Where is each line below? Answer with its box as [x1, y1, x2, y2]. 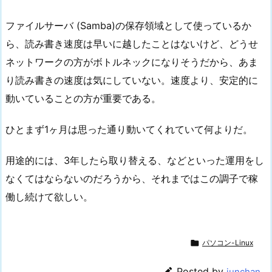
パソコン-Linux [202, 238, 253, 248]
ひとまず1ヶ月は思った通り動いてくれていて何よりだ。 [5, 123, 253, 135]
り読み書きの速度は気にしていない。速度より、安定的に [5, 73, 258, 86]
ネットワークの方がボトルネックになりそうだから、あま [5, 55, 258, 68]
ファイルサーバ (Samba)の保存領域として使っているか [5, 19, 251, 32]
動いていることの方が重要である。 [5, 92, 161, 104]
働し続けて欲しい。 [5, 190, 93, 203]
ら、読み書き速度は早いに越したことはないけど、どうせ [5, 37, 258, 50]
